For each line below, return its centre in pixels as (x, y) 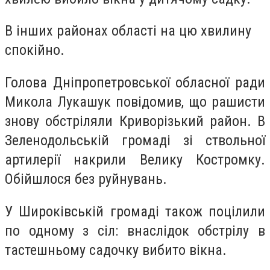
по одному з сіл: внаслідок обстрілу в (135, 231)
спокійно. (35, 50)
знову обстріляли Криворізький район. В (135, 121)
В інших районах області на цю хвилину (128, 31)
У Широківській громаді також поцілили (135, 211)
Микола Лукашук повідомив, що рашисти (135, 102)
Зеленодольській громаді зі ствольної (135, 140)
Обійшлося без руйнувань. (86, 179)
